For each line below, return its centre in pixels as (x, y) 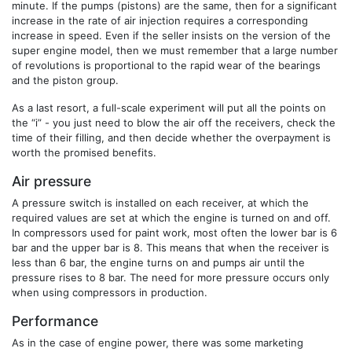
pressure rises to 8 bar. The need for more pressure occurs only (170, 277)
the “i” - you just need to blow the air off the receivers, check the (174, 122)
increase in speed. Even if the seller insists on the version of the (171, 35)
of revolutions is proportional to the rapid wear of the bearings (166, 65)
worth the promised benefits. (84, 152)
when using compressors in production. (110, 292)
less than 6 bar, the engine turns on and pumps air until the (158, 262)
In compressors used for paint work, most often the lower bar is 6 (174, 232)
